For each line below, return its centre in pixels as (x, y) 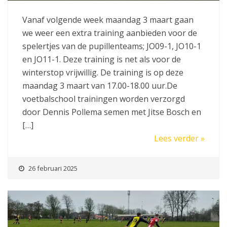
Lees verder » (179, 138)
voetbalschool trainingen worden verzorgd (104, 99)
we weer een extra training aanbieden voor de (110, 33)
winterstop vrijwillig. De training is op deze (103, 72)
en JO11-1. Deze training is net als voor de (102, 59)
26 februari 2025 (53, 168)
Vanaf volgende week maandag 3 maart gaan (108, 20)
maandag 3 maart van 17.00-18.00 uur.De (100, 85)
